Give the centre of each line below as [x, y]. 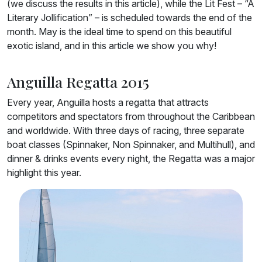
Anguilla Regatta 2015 [78, 82]
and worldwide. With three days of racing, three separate [126, 131]
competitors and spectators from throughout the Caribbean [131, 117]
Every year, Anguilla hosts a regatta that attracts [108, 103]
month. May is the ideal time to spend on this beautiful [119, 32]
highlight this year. [44, 173]
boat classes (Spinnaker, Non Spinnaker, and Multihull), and [131, 145]
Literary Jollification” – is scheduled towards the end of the [130, 18]
